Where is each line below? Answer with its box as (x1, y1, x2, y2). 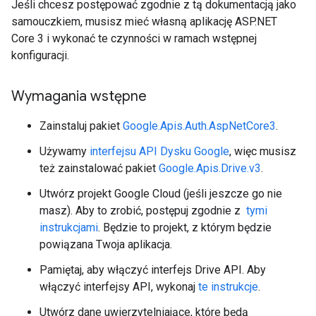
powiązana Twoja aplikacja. (39, 238, 172, 251)
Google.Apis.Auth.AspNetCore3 (123, 119, 276, 133)
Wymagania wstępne (11, 87, 147, 105)
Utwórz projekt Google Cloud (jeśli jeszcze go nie (39, 187, 282, 200)
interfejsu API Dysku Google (90, 145, 229, 158)
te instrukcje (198, 280, 258, 293)
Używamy (39, 145, 90, 158)
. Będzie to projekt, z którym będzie (98, 221, 272, 234)
